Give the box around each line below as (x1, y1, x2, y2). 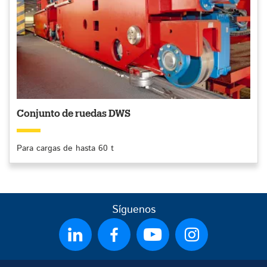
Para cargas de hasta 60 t (17, 142, 114, 155)
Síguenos (111, 202, 156, 218)
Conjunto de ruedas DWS (17, 109, 131, 119)
